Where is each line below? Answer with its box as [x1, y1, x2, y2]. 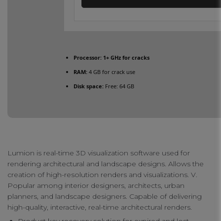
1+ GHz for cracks [102, 54, 149, 62]
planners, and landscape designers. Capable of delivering [7, 192, 202, 201]
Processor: [74, 54, 102, 62]
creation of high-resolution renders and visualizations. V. [7, 170, 197, 180]
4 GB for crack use [87, 68, 135, 76]
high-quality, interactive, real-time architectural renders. [7, 203, 192, 212]
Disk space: [74, 82, 104, 90]
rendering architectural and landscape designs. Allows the [7, 159, 204, 169]
